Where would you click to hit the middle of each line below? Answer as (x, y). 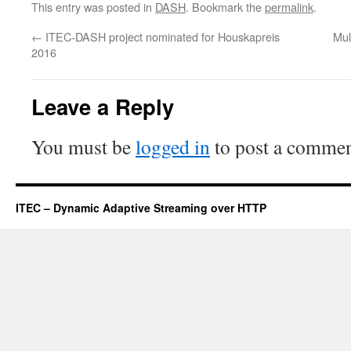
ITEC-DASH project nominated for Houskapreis (161, 36)
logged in (173, 147)
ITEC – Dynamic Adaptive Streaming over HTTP (141, 208)
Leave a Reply (103, 106)
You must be (83, 147)
